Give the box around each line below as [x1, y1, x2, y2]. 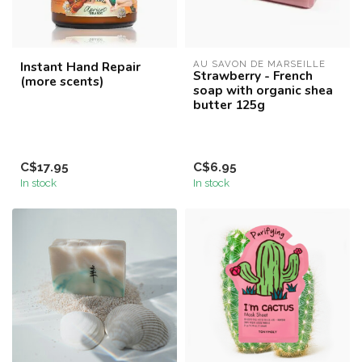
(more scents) [20, 72, 103, 90]
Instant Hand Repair [20, 57, 141, 75]
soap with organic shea [193, 81, 333, 99]
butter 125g [193, 95, 265, 113]
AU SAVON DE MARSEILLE [193, 57, 326, 69]
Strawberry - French [193, 66, 313, 84]
